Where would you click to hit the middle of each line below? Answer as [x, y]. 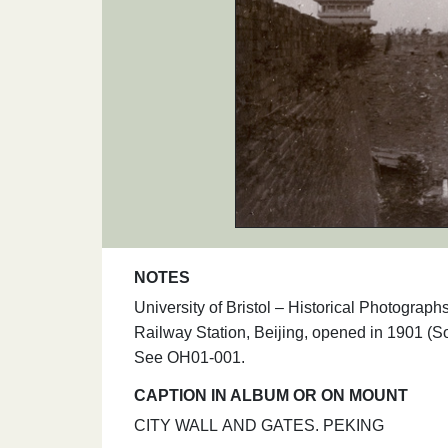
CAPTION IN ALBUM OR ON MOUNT [271, 395]
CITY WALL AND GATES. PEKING [259, 425]
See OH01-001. [189, 357]
